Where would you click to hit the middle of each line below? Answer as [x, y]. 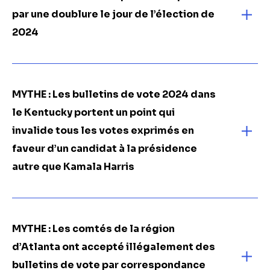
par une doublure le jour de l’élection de [113, 14]
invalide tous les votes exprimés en [103, 130]
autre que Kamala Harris [73, 167]
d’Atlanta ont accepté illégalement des [114, 247]
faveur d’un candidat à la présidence [105, 149]
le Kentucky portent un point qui [93, 112]
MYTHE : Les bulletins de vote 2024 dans [114, 94]
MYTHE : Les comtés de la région [93, 229]
